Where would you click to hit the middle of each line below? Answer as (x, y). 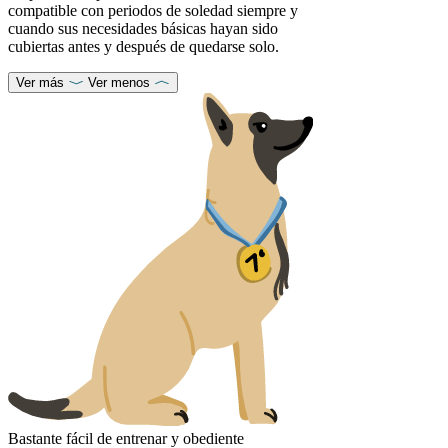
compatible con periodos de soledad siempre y (153, 11)
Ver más (40, 83)
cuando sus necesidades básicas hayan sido (143, 29)
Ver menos (119, 83)
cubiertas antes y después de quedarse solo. (143, 47)
